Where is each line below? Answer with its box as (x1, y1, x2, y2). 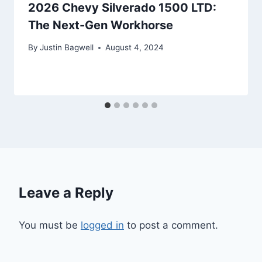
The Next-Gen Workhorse (28, 18, 173, 32)
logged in (81, 219, 124, 232)
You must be (19, 219, 81, 232)
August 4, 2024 (105, 43, 164, 53)
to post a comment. (124, 219, 218, 232)
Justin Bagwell (40, 43, 94, 53)
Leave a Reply (19, 184, 113, 202)
